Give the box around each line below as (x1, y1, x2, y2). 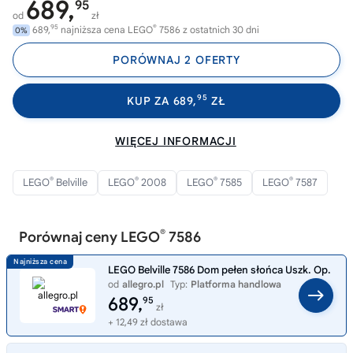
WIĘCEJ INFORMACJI (115, 134, 236, 148)
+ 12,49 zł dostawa (108, 316, 188, 328)
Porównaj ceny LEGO (19, 229, 160, 246)
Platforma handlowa (191, 278, 281, 290)
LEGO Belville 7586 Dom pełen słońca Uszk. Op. (108, 263, 331, 277)
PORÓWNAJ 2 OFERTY (113, 53, 240, 67)
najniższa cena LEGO (58, 24, 153, 35)
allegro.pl (122, 278, 164, 290)
